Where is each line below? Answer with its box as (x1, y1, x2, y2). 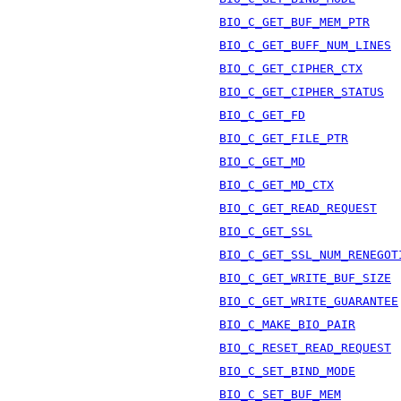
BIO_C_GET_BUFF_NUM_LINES (219, 38, 391, 52)
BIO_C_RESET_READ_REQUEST (219, 340, 391, 354)
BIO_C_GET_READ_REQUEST (219, 200, 377, 215)
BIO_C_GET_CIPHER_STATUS (219, 84, 384, 98)
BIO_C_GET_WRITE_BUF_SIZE (219, 270, 391, 285)
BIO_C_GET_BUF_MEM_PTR (219, 14, 370, 29)
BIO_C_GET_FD (219, 107, 305, 122)
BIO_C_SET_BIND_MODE (219, 363, 355, 378)
